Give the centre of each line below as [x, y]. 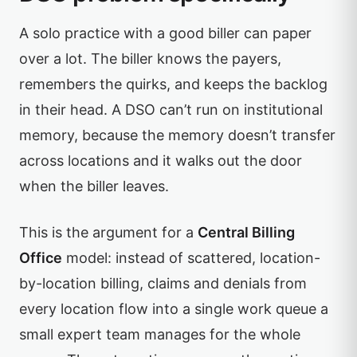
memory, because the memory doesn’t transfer [177, 135]
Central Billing [246, 232]
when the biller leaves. [94, 186]
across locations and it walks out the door [161, 161]
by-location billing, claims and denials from [163, 283]
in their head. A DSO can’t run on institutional [171, 110]
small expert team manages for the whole [160, 334]
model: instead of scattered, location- [191, 258]
